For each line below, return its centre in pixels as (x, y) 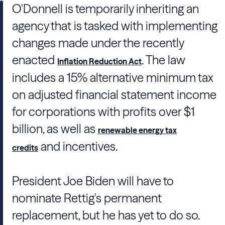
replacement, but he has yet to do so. (106, 215)
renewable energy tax (137, 130)
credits (25, 148)
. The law (163, 60)
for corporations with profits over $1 (103, 112)
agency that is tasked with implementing (115, 26)
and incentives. (78, 146)
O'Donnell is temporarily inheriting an (105, 9)
